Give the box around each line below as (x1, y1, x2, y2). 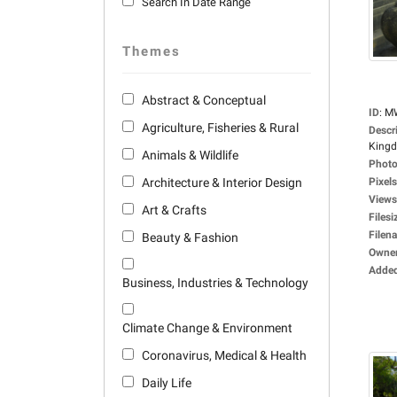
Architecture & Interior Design (142, 175, 302, 190)
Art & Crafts (142, 203, 206, 217)
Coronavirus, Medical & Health (142, 348, 307, 362)
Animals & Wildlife (142, 148, 238, 162)
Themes (122, 43, 181, 59)
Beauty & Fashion (142, 230, 238, 245)
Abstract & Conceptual (142, 93, 266, 107)
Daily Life (142, 376, 191, 390)
